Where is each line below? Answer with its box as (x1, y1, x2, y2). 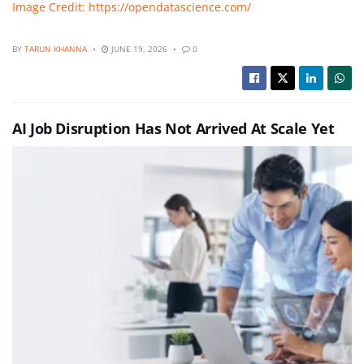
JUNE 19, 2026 (109, 43, 167, 55)
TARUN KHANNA (24, 43, 87, 55)
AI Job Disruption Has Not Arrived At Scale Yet (12, 119, 335, 139)
